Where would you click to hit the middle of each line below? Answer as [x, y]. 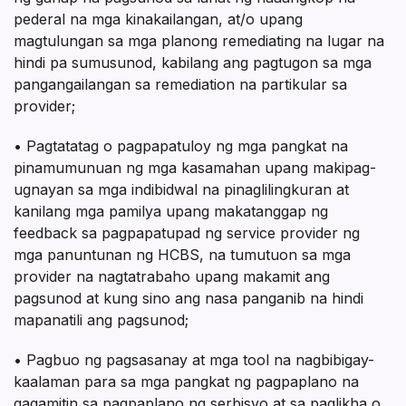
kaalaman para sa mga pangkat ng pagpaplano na [186, 382]
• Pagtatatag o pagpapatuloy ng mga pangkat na [181, 146]
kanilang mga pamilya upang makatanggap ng [171, 212]
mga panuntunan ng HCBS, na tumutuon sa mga [182, 255]
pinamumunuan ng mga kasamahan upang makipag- [195, 168]
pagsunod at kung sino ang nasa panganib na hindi [188, 299]
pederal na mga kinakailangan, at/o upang [158, 19]
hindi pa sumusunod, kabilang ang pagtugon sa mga [193, 63]
